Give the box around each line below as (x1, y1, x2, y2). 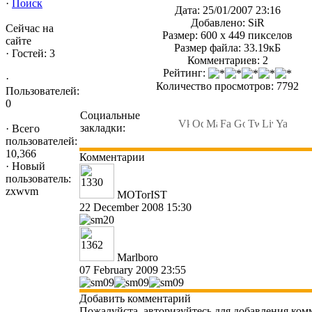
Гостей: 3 (9, 47, 55, 59)
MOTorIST (117, 189, 167, 201)
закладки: (80, 122, 125, 134)
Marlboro (117, 251, 158, 263)
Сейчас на (6, 22, 54, 34)
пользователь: (6, 173, 71, 185)
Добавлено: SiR (190, 17, 265, 29)
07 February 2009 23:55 (79, 264, 186, 276)
